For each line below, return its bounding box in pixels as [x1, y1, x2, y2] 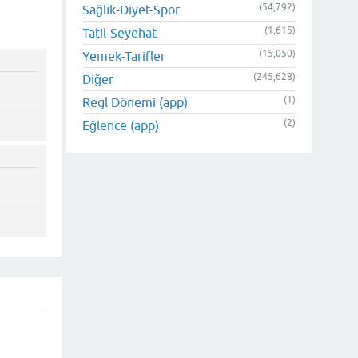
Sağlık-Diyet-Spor [82, 2, 180, 17]
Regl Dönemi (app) [82, 95, 188, 109]
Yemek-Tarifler [82, 49, 165, 63]
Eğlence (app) [82, 118, 159, 133]
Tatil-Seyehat [82, 26, 157, 40]
